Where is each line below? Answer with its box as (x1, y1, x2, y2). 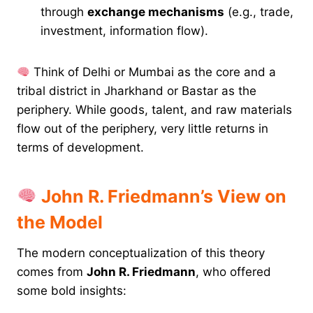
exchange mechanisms (87, 5, 224, 20)
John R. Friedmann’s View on (36, 185, 286, 207)
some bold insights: (17, 284, 126, 298)
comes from (17, 265, 87, 279)
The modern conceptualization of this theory (17, 246, 265, 261)
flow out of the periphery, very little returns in (17, 122, 268, 136)
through (41, 5, 87, 20)
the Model (17, 211, 103, 233)
